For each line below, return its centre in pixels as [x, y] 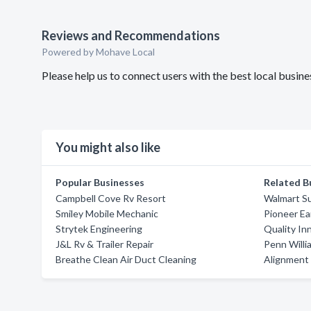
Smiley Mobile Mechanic [107, 213]
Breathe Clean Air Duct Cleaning [126, 259]
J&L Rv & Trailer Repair [104, 244]
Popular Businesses [100, 182]
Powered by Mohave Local [98, 52]
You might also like [108, 147]
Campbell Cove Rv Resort [111, 198]
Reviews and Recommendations [131, 35]
